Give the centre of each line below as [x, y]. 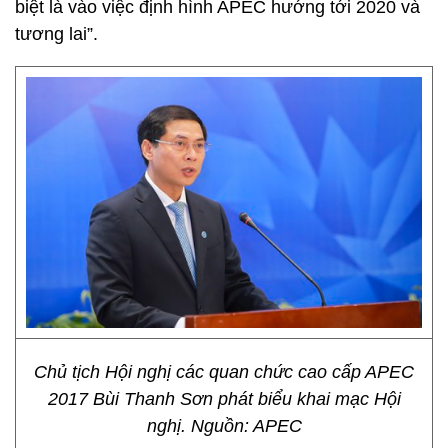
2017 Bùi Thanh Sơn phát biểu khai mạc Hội [224, 399]
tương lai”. [56, 34]
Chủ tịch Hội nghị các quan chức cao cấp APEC [224, 372]
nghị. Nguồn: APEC [224, 426]
